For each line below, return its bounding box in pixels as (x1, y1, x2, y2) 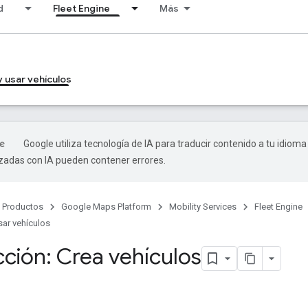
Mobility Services (169, 201, 236, 212)
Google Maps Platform (61, 201, 151, 212)
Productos (2, 201, 43, 212)
